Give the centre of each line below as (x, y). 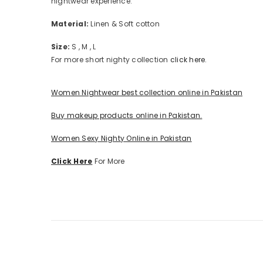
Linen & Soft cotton (124, 24)
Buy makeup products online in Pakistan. (127, 116)
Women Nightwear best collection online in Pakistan (147, 93)
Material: (70, 24)
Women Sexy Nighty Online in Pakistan (122, 139)
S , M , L (84, 47)
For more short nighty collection (111, 60)
